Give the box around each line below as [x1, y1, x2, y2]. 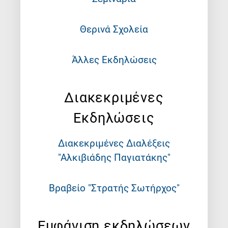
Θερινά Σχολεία [80, 23, 148, 36]
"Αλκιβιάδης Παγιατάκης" [58, 152, 170, 164]
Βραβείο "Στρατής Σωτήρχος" [48, 182, 180, 194]
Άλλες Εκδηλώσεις [71, 54, 157, 66]
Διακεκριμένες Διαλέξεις [58, 137, 170, 150]
